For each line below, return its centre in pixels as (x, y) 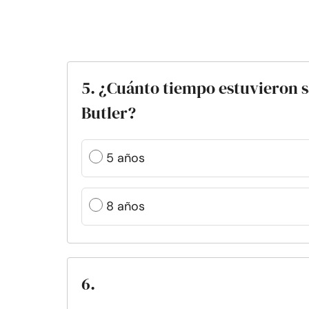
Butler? (109, 113)
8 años (126, 206)
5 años (126, 158)
